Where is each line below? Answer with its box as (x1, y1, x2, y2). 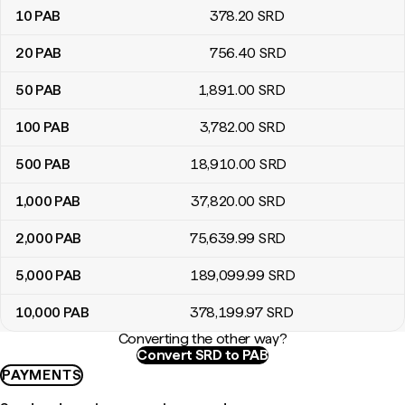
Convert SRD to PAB (137, 346, 268, 363)
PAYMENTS (2, 366, 82, 383)
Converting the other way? (118, 330, 287, 347)
